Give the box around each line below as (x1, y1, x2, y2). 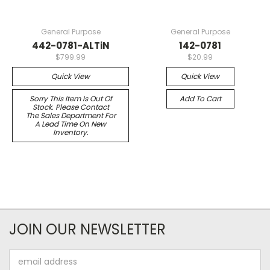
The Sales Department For (25, 110, 116, 121)
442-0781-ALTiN (31, 39, 110, 52)
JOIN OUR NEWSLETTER (9, 219, 166, 239)
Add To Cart (179, 93, 221, 104)
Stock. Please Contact (32, 101, 109, 112)
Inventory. (52, 127, 89, 137)
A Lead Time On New (35, 118, 106, 129)
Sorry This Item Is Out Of (29, 93, 112, 104)
